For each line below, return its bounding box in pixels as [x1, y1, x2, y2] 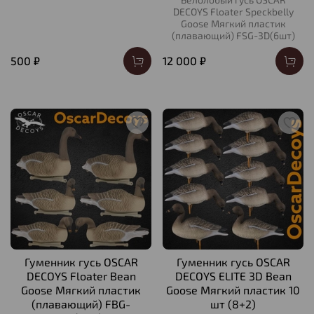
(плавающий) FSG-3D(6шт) [171, 29, 295, 42]
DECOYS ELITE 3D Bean [175, 269, 292, 283]
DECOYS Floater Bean [26, 269, 136, 283]
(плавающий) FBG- [32, 297, 130, 311]
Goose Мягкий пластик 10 [166, 283, 300, 297]
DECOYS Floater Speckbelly [172, 6, 294, 18]
